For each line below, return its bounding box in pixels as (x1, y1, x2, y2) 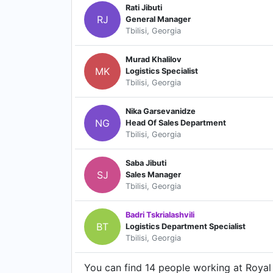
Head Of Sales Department (126, 118, 226, 128)
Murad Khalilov (126, 55, 182, 65)
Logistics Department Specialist (126, 222, 246, 232)
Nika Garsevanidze (126, 107, 196, 116)
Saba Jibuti (126, 158, 166, 168)
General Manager (126, 15, 191, 24)
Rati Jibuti (126, 3, 162, 13)
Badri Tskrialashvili (126, 210, 194, 220)
